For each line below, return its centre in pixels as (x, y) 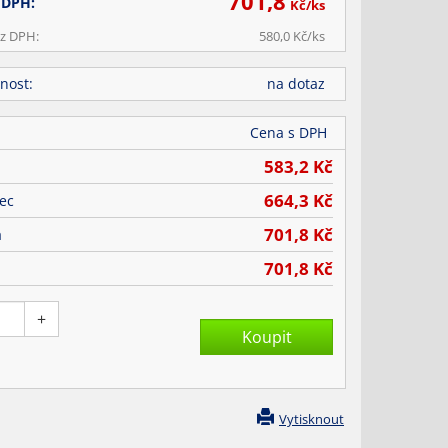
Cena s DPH (288, 132)
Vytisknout (311, 419)
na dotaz (296, 83)
